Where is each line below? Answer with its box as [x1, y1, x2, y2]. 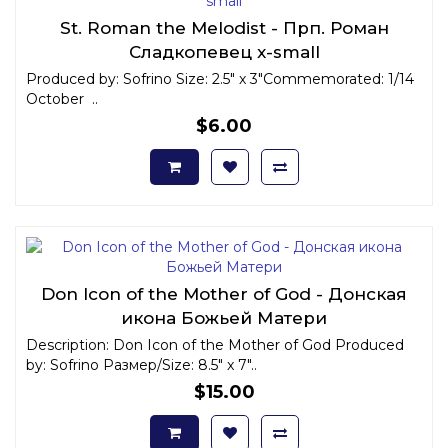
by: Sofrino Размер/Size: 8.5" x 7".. [26, 355, 257, 374]
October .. [26, 89, 98, 108]
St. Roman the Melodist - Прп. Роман [59, 17, 389, 38]
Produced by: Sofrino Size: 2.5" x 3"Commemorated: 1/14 [26, 69, 414, 88]
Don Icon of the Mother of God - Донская [41, 283, 407, 304]
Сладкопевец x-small [128, 41, 320, 62]
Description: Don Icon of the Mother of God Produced [26, 335, 404, 354]
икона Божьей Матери [121, 307, 327, 328]
